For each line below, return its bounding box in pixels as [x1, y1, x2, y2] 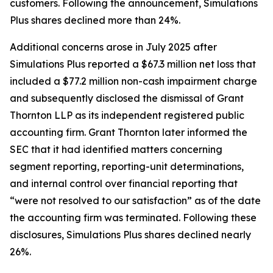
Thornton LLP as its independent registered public [10, 109, 244, 121]
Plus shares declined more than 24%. [10, 14, 180, 26]
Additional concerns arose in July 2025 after [10, 41, 217, 53]
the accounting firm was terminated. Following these [10, 211, 257, 224]
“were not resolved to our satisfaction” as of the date [10, 194, 261, 207]
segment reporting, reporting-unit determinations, [10, 160, 244, 172]
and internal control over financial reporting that [10, 177, 238, 190]
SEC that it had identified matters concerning [10, 143, 222, 155]
